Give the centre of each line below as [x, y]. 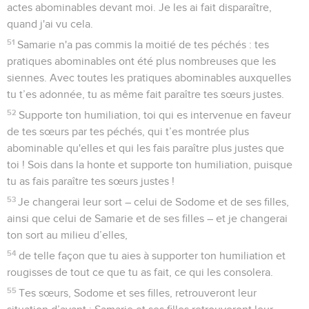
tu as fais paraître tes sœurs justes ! [91, 181]
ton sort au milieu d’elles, [67, 235]
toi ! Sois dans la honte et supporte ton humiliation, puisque [150, 165]
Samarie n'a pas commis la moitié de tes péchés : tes [143, 44]
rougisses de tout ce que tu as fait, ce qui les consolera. [140, 272]
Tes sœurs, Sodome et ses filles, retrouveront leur [138, 293]
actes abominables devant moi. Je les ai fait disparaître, [139, 7]
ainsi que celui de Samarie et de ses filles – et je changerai [147, 218]
